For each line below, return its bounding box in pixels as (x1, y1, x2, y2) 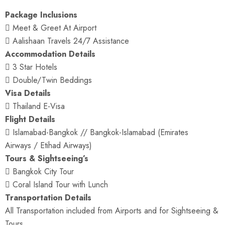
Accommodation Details (5, 48, 95, 60)
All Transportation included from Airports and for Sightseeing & (5, 205, 218, 216)
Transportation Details (5, 192, 91, 203)
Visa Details (5, 87, 51, 99)
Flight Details (5, 114, 55, 125)
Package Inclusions (5, 9, 77, 21)
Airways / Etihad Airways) (5, 140, 92, 151)
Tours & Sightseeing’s (5, 153, 88, 164)
